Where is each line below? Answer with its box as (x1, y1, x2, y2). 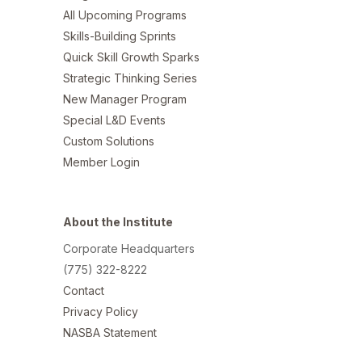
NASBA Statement (63, 326, 157, 339)
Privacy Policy (63, 305, 138, 318)
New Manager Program (63, 92, 187, 106)
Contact (63, 284, 104, 297)
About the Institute (63, 215, 173, 229)
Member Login (63, 155, 140, 169)
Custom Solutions (63, 134, 154, 148)
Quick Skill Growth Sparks (63, 50, 200, 64)
